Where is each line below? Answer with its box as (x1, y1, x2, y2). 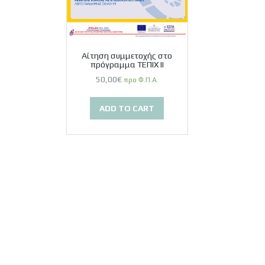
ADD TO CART (99, 103, 155, 113)
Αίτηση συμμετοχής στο (82, 50, 173, 60)
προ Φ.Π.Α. (123, 75, 159, 84)
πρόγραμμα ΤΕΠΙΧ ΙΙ (90, 59, 164, 69)
